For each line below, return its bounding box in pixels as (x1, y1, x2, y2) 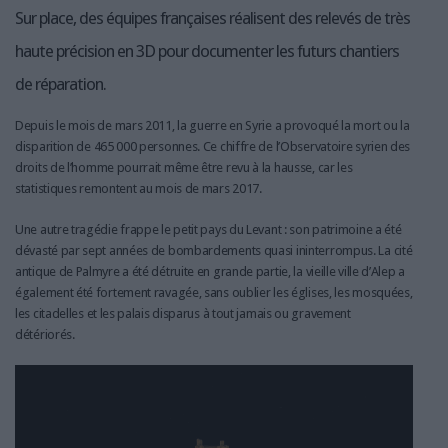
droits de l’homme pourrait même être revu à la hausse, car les (15, 160, 353, 176)
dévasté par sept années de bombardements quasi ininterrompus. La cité (15, 243, 413, 259)
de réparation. (15, 74, 106, 95)
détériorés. (15, 327, 75, 343)
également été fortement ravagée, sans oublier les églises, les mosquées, (15, 285, 413, 301)
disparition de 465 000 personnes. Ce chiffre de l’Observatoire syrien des (15, 139, 411, 155)
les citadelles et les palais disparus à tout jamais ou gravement (15, 306, 351, 322)
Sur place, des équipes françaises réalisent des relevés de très (15, 8, 410, 29)
